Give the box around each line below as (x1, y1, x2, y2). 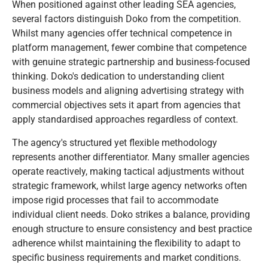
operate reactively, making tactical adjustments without (12, 165, 244, 177)
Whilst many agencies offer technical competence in (12, 28, 232, 39)
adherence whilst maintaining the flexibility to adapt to (12, 237, 240, 249)
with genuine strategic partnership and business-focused (12, 56, 250, 68)
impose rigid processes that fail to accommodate (12, 194, 218, 206)
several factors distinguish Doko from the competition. (12, 13, 241, 25)
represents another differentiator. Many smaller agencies (12, 151, 249, 163)
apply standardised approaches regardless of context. (12, 114, 238, 126)
